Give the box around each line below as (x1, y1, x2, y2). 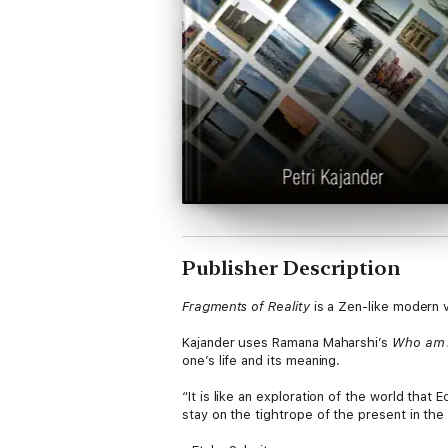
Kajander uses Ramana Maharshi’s (182, 335, 392, 350)
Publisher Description (182, 256, 401, 280)
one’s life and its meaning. (182, 353, 341, 368)
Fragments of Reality (182, 299, 310, 314)
